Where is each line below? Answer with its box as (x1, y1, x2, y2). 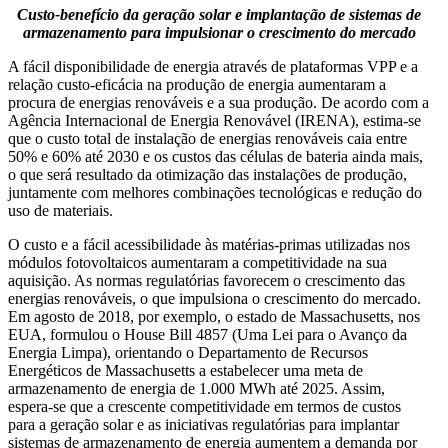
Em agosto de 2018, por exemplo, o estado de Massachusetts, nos (8, 307, 420, 325)
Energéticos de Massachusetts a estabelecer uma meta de (8, 361, 363, 379)
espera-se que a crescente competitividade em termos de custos (8, 397, 401, 415)
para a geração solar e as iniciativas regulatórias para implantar (8, 415, 399, 433)
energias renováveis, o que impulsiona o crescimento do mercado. (8, 289, 421, 307)
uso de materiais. (8, 201, 113, 219)
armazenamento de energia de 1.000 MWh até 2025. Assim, (8, 379, 385, 397)
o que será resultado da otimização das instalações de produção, (8, 165, 407, 183)
